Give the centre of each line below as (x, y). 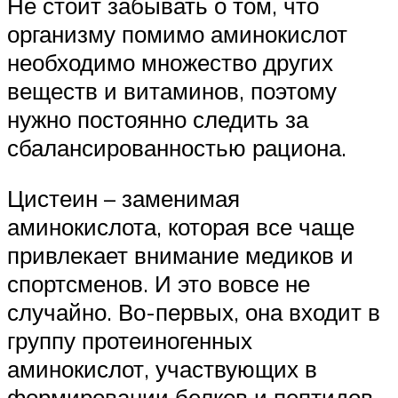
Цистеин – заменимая (123, 199)
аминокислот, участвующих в (162, 369)
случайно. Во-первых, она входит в (194, 312)
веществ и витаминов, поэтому (172, 90)
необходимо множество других (170, 62)
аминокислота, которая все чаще (181, 227)
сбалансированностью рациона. (177, 147)
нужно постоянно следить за (158, 119)
